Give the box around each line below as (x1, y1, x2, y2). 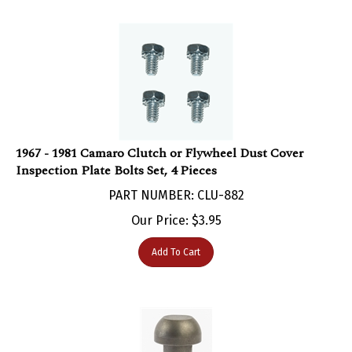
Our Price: (130, 196, 189, 212)
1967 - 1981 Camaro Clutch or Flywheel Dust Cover (16, 127, 303, 147)
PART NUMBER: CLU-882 (108, 171, 244, 187)
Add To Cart (152, 230, 200, 242)
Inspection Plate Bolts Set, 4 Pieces (16, 145, 217, 164)
